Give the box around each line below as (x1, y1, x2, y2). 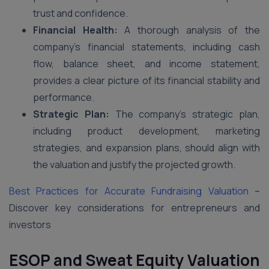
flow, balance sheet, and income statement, (33, 57, 260, 70)
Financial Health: (33, 23, 118, 37)
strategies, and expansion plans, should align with (33, 141, 260, 154)
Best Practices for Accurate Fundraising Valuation (9, 184, 249, 198)
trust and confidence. (33, 7, 128, 20)
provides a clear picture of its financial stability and (33, 74, 260, 87)
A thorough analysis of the (117, 23, 261, 37)
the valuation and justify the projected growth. (33, 158, 235, 171)
